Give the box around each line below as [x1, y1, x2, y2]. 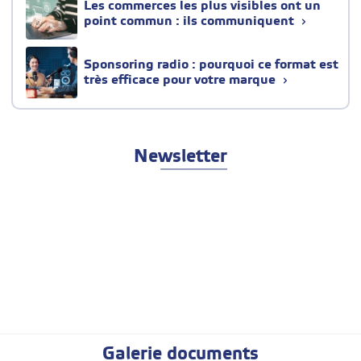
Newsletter [134, 146, 227, 168]
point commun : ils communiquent [84, 13, 297, 29]
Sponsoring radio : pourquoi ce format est [84, 56, 338, 73]
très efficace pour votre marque [84, 72, 279, 88]
